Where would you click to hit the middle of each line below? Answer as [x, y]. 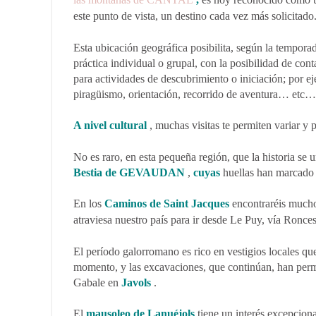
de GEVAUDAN [145, 172]
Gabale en [97, 282]
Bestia [88, 172]
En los [89, 203]
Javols [136, 282]
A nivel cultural [110, 125]
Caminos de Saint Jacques [167, 203]
